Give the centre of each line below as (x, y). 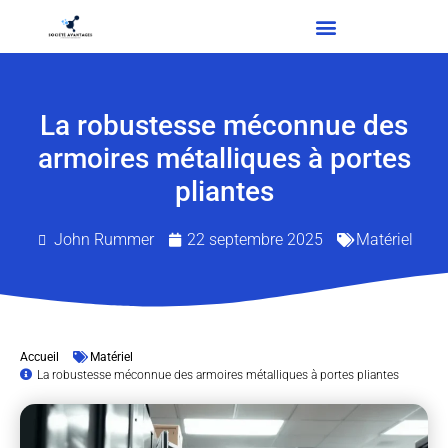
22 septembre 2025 (255, 239)
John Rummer (104, 239)
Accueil (39, 357)
